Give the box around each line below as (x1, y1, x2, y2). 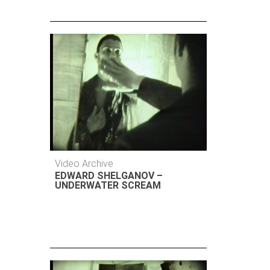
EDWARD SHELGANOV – (55, 170, 163, 181)
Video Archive (55, 158, 114, 169)
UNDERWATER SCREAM (55, 180, 162, 191)
